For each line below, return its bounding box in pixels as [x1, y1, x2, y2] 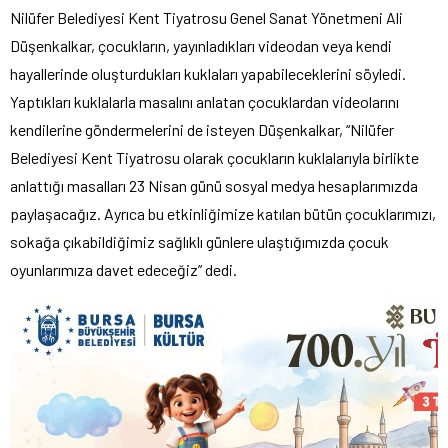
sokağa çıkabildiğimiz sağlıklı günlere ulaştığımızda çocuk [10, 231, 389, 251]
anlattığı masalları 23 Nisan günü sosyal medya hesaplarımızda [10, 175, 418, 195]
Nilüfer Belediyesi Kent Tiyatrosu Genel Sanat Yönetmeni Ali [10, 7, 403, 27]
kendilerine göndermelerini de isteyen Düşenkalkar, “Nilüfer [10, 119, 394, 139]
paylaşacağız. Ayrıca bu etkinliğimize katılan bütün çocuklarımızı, [10, 203, 436, 223]
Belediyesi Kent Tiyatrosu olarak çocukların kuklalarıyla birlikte [10, 147, 419, 167]
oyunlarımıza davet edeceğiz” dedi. [10, 259, 237, 279]
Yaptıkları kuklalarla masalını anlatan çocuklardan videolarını [10, 91, 399, 111]
